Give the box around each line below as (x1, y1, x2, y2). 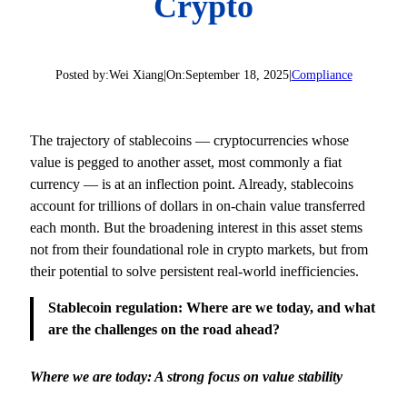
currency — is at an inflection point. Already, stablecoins (30, 175, 354, 192)
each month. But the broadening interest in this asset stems (30, 219, 363, 235)
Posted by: (55, 67, 109, 82)
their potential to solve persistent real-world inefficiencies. (30, 263, 360, 279)
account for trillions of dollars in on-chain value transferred (30, 197, 366, 213)
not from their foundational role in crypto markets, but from (30, 241, 369, 257)
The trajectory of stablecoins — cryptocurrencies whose (30, 132, 350, 148)
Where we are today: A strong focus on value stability (30, 369, 343, 385)
